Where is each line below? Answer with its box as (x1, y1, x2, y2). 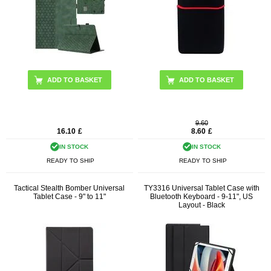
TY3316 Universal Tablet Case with (143, 183, 260, 192)
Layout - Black (178, 200, 225, 209)
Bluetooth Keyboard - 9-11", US (150, 192, 253, 201)
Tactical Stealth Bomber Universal (14, 183, 125, 192)
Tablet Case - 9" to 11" (33, 192, 106, 201)
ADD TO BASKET (47, 76, 102, 84)
